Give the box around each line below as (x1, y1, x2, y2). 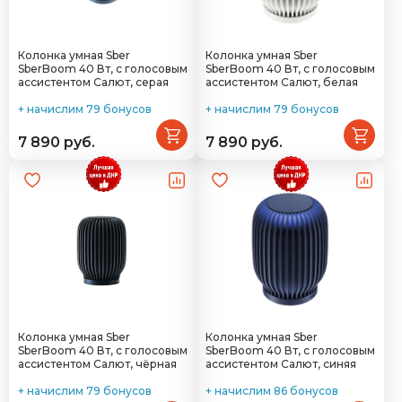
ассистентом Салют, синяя (205, 357, 356, 371)
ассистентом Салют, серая (18, 75, 169, 89)
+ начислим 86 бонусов (205, 384, 338, 398)
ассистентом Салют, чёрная (18, 357, 177, 371)
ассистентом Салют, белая (205, 75, 358, 89)
